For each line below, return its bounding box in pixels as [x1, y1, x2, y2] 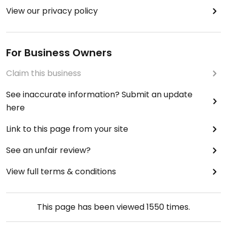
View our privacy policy [6, 5, 98, 17]
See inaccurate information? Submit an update [6, 89, 193, 100]
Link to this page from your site [6, 123, 128, 135]
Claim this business [6, 67, 81, 79]
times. [164, 201, 190, 213]
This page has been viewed [37, 201, 146, 213]
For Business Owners [6, 46, 112, 60]
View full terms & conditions [6, 166, 116, 177]
